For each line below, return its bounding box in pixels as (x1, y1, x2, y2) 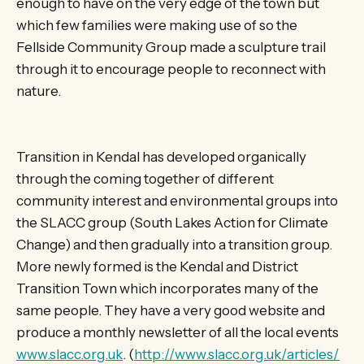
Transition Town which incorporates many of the (16, 280, 318, 297)
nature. (16, 83, 61, 100)
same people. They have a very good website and (16, 302, 325, 319)
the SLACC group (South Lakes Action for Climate (16, 214, 328, 232)
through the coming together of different (16, 171, 274, 188)
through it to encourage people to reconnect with (16, 61, 326, 78)
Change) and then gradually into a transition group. (16, 236, 332, 253)
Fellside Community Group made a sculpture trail (16, 39, 326, 56)
